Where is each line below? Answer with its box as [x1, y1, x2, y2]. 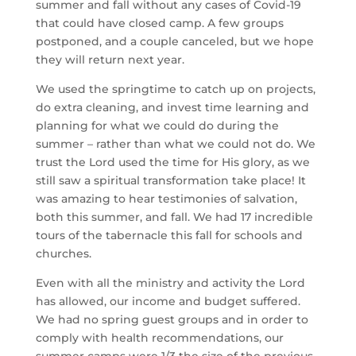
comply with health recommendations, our [35, 331, 284, 345]
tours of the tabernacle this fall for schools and [35, 228, 303, 242]
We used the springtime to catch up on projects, [35, 82, 315, 96]
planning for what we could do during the [35, 118, 279, 133]
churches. [35, 246, 91, 261]
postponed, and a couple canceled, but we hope [35, 34, 314, 48]
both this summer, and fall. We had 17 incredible [35, 210, 313, 224]
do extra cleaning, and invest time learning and [35, 100, 309, 114]
